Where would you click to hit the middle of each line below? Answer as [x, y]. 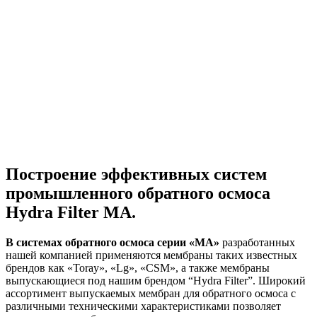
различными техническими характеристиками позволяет [143, 306]
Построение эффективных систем [136, 174]
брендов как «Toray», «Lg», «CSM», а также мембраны [138, 267]
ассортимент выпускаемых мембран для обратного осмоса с [151, 293]
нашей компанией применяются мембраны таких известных [151, 255]
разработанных [259, 242]
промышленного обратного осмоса [138, 193]
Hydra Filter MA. [71, 212]
